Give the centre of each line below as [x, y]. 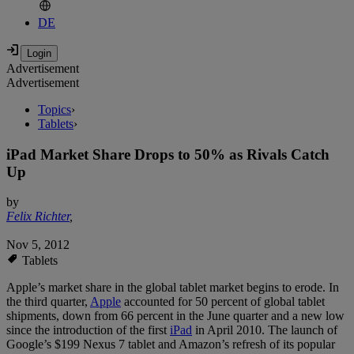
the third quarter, [48, 302]
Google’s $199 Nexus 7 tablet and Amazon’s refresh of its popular [171, 345]
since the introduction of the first [88, 330]
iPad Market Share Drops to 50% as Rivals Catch [168, 154]
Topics [55, 110]
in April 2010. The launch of [265, 330]
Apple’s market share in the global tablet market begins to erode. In [173, 288]
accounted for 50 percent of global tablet [223, 302]
